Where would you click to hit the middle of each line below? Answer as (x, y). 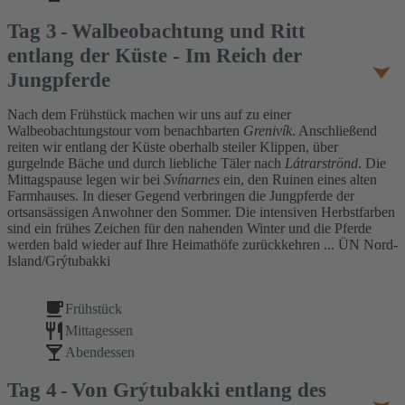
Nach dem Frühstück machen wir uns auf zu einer (149, 115)
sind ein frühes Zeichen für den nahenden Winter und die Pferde (189, 229)
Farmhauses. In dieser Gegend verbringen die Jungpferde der (181, 196)
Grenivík (268, 131)
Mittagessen (99, 331)
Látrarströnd (321, 164)
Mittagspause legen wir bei (85, 180)
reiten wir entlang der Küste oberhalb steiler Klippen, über (173, 147)
